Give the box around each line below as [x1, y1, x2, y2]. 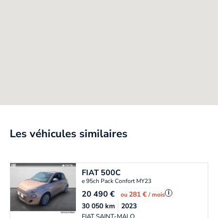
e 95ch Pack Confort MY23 [82, 177, 152, 185]
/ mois [148, 190, 165, 199]
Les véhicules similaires [10, 126, 127, 141]
